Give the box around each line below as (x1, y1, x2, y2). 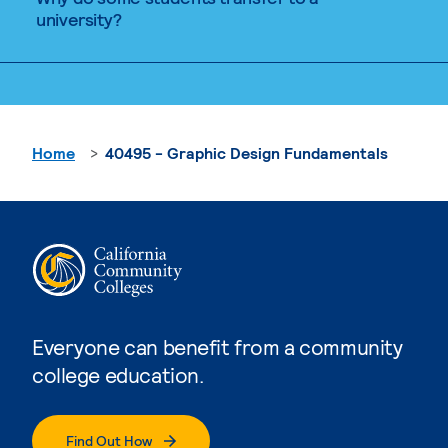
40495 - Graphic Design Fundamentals (105, 142, 388, 162)
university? (36, 7, 123, 30)
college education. (32, 361, 204, 387)
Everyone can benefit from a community (32, 333, 403, 359)
